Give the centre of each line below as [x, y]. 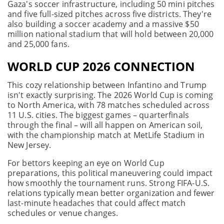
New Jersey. [29, 145]
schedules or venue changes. [63, 213]
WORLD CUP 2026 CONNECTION [101, 66]
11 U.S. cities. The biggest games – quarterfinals [98, 115]
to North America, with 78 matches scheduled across [108, 105]
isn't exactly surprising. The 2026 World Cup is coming [110, 95]
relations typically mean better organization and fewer [111, 193]
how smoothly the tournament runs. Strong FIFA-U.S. [108, 183]
